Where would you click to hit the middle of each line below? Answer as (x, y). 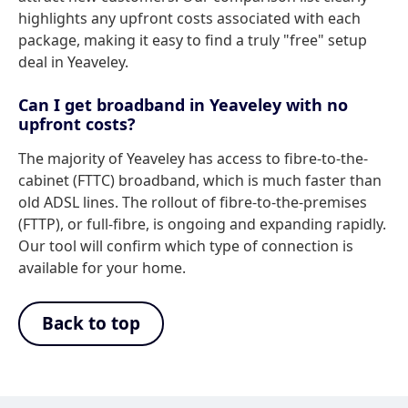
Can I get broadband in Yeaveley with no (183, 105)
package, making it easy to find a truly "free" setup (193, 40)
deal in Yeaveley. (73, 62)
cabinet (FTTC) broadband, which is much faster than (200, 180)
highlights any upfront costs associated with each (189, 18)
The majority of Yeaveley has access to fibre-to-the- (193, 158)
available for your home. (102, 268)
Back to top (91, 323)
